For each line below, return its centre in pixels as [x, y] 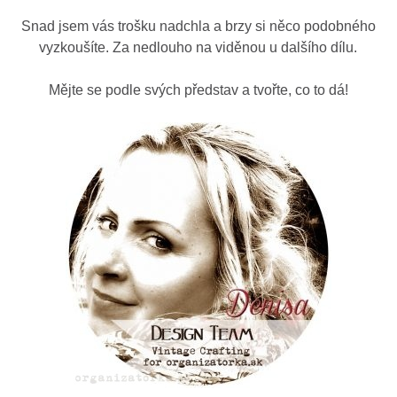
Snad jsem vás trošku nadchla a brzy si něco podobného [198, 26]
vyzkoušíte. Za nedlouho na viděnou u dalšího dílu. [198, 47]
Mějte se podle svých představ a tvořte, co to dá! [198, 90]
